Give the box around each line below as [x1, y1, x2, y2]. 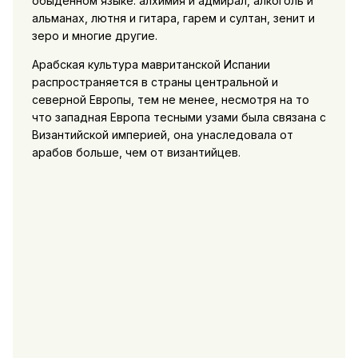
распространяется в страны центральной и [31, 74, 278, 89]
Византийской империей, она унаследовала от [31, 127, 293, 141]
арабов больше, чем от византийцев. [31, 145, 241, 159]
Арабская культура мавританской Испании [31, 57, 270, 71]
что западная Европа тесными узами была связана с [31, 109, 326, 124]
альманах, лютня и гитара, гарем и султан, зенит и [31, 10, 315, 25]
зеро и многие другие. [31, 28, 157, 42]
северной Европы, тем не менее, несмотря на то [31, 92, 309, 106]
